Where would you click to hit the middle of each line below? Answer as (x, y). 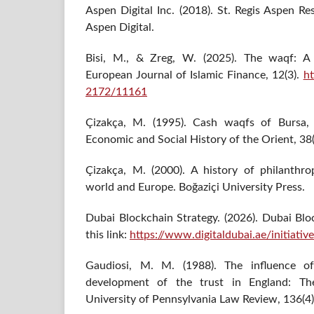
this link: (108, 235)
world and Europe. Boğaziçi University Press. (195, 187)
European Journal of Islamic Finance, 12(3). (194, 75)
